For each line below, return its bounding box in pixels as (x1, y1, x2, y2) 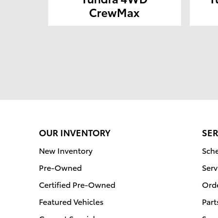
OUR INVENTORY (39, 126, 110, 139)
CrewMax (89, 4, 140, 20)
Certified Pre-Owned (39, 179, 115, 190)
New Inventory (39, 145, 92, 156)
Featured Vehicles (39, 196, 104, 207)
